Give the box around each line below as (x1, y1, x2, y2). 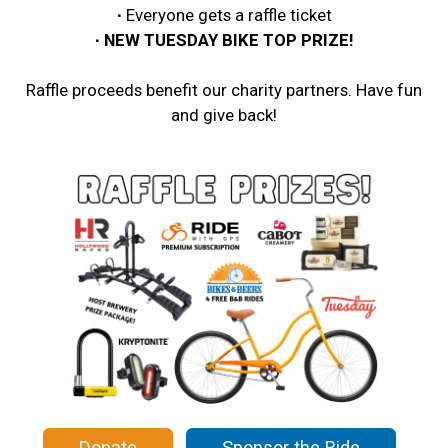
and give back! (171, 105, 277, 126)
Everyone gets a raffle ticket (125, 5, 332, 26)
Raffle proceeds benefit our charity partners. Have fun (26, 80, 422, 101)
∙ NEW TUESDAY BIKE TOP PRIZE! (95, 30, 353, 51)
